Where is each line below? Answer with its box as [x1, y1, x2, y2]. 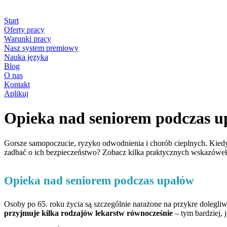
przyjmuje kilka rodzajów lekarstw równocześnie [4, 209, 175, 218]
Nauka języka [4, 53, 48, 61]
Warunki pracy [4, 34, 51, 43]
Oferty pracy [4, 25, 45, 34]
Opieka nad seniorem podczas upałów [4, 174, 194, 187]
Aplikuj [4, 89, 28, 98]
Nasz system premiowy [4, 44, 79, 52]
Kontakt [4, 80, 30, 89]
